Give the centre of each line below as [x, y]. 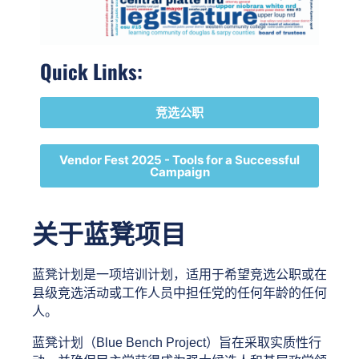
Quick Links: [91, 71]
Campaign [179, 172]
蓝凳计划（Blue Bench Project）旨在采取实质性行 [177, 343]
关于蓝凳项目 [109, 235]
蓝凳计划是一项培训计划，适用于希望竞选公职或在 [179, 275]
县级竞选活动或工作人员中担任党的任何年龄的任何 [179, 293]
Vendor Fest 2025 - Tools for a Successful [179, 160]
